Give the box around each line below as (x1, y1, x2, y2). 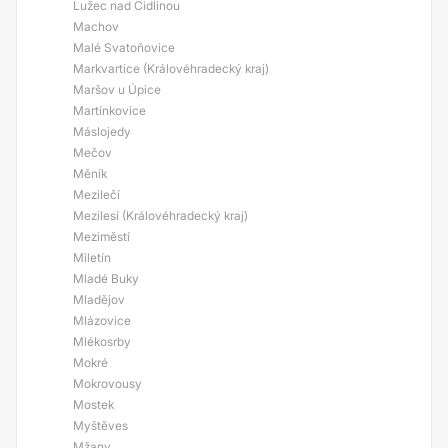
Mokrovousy (73, 376, 142, 391)
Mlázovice (73, 313, 131, 328)
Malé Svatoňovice (73, 40, 175, 55)
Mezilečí (73, 187, 120, 202)
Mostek (73, 397, 114, 412)
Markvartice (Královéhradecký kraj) (73, 61, 269, 76)
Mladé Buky (73, 271, 139, 286)
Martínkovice (73, 103, 146, 118)
